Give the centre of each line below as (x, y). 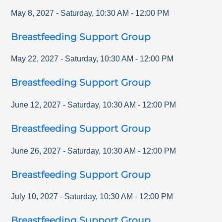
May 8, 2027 (33, 13)
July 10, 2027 (35, 197)
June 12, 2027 (36, 105)
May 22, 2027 (35, 59)
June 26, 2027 (36, 151)
